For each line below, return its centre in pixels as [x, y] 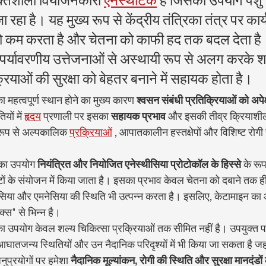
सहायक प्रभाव [138, 116]
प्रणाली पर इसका [76, 116]
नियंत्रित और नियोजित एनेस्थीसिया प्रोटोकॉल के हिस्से [139, 164]
